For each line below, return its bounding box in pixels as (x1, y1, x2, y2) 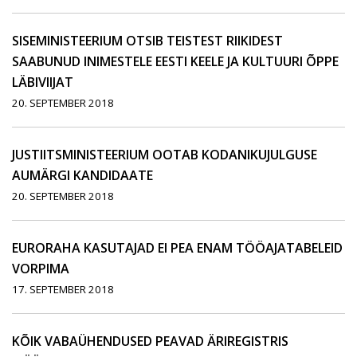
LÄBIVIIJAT (12, 73, 73, 92)
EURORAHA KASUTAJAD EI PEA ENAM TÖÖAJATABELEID (12, 239, 343, 257)
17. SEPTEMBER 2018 (12, 282, 114, 297)
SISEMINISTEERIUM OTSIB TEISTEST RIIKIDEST (12, 32, 283, 50)
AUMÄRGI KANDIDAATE (12, 167, 153, 185)
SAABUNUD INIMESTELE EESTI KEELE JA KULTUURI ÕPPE (12, 53, 339, 71)
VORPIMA (12, 260, 69, 278)
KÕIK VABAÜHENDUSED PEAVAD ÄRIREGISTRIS (12, 332, 288, 351)
